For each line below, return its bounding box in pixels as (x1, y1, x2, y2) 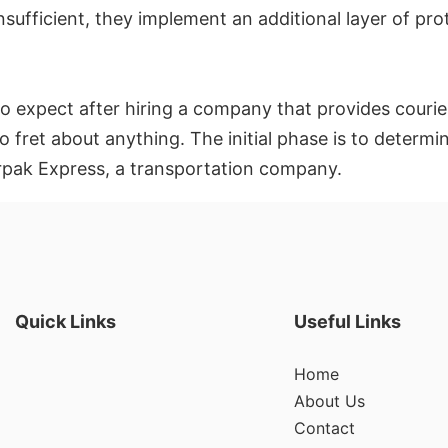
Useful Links (293, 311, 401, 333)
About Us (293, 391, 365, 412)
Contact (293, 418, 355, 439)
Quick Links (14, 311, 116, 333)
